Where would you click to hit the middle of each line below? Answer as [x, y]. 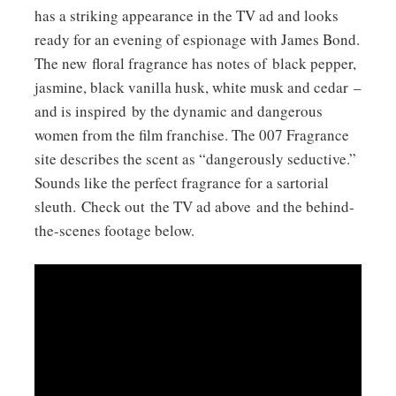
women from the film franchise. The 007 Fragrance [192, 134]
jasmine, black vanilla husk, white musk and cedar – [198, 87]
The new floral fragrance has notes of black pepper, [195, 63]
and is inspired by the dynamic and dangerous [179, 110]
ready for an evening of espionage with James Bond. [197, 39]
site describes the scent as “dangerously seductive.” [195, 158]
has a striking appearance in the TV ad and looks [187, 15]
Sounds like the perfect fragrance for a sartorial [182, 182]
